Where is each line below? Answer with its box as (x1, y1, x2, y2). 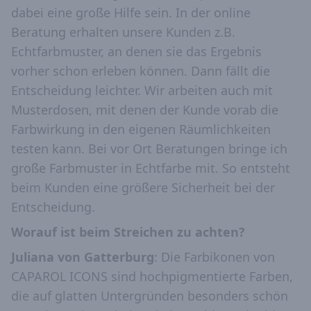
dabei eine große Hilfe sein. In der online (11, 4, 251, 22)
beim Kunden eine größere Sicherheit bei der (11, 179, 275, 196)
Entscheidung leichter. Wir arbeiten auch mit (11, 82, 273, 99)
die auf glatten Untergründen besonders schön (11, 287, 288, 305)
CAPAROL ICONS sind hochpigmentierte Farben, (11, 268, 293, 285)
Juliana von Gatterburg (11, 249, 154, 266)
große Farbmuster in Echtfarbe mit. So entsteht (11, 160, 290, 177)
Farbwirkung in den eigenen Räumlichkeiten (11, 121, 271, 138)
